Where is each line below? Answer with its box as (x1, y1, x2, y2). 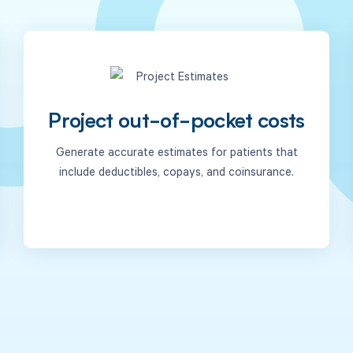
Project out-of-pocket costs (48, 112, 305, 134)
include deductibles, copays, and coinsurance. (59, 162, 294, 179)
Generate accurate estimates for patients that (55, 143, 298, 159)
